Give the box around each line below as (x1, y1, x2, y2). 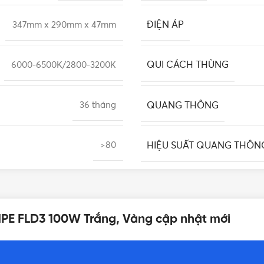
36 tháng (80, 101, 116, 110)
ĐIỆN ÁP (147, 20, 184, 30)
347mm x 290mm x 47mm (12, 20, 116, 29)
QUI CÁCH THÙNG (147, 60, 229, 70)
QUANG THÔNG (147, 100, 219, 110)
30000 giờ (74, 181, 116, 190)
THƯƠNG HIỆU (147, 180, 213, 190)
